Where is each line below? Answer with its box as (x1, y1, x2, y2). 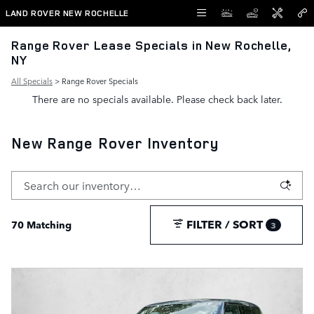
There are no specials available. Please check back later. (32, 92, 282, 106)
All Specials (11, 75, 53, 87)
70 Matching (11, 217, 71, 231)
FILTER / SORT (186, 215, 263, 232)
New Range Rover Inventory (11, 133, 219, 153)
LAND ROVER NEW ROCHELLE (6, 7, 130, 19)
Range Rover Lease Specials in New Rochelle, (11, 37, 291, 53)
